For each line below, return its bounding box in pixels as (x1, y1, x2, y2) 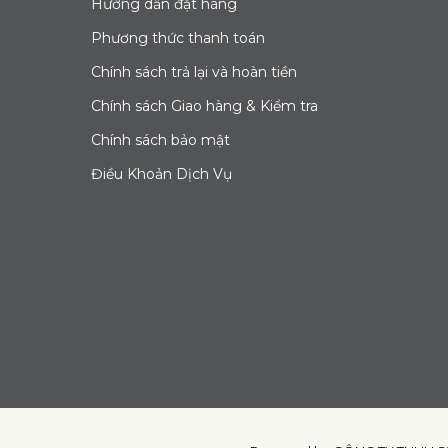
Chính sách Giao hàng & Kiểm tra (91, 96, 319, 115)
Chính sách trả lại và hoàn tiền (91, 62, 298, 81)
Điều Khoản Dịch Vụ (91, 164, 233, 183)
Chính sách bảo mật (91, 130, 231, 149)
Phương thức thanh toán (91, 28, 266, 47)
